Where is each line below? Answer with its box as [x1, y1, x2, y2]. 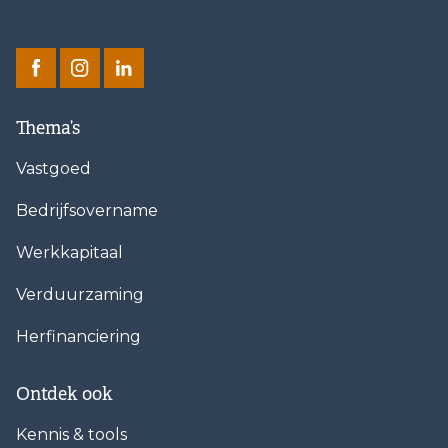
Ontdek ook [16, 382, 113, 405]
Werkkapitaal [16, 242, 123, 262]
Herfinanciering [16, 326, 141, 346]
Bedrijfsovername [16, 200, 158, 220]
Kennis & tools [16, 424, 127, 444]
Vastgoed [16, 158, 91, 178]
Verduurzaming [16, 284, 144, 304]
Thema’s [16, 116, 80, 139]
